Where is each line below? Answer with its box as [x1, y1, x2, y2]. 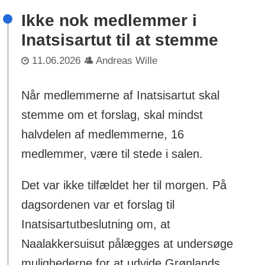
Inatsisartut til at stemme [21, 30, 219, 49]
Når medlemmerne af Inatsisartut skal [21, 89, 220, 102]
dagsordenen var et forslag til [21, 198, 175, 212]
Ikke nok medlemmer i [21, 11, 198, 30]
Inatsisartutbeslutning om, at [21, 218, 171, 231]
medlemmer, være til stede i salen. [21, 147, 203, 161]
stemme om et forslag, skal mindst [21, 108, 203, 122]
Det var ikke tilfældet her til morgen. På [21, 179, 227, 192]
